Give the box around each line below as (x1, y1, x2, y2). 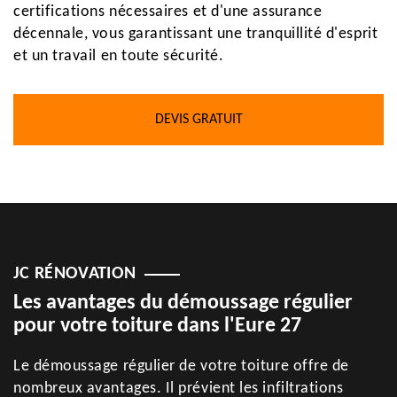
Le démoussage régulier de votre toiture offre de (13, 358, 349, 375)
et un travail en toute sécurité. (13, 48, 224, 65)
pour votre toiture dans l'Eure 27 (13, 315, 301, 337)
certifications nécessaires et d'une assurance (13, 4, 323, 20)
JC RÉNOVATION (13, 265, 136, 283)
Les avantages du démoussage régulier (13, 292, 353, 314)
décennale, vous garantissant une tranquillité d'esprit (13, 26, 378, 43)
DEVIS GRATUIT (154, 113, 243, 127)
